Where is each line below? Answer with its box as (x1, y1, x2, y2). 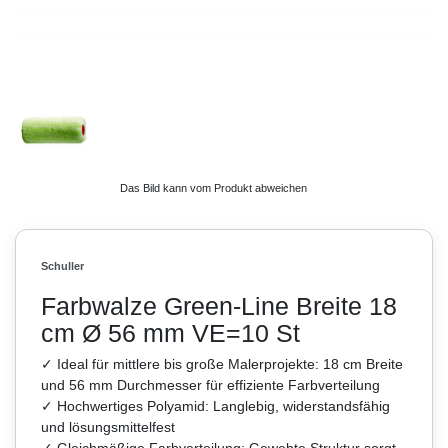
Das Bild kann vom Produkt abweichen (120, 181, 307, 194)
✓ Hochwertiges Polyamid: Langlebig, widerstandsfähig (41, 397, 390, 414)
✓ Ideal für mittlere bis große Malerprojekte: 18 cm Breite (41, 355, 403, 372)
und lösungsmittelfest (41, 418, 175, 435)
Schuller (41, 259, 84, 272)
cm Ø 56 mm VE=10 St (41, 318, 300, 347)
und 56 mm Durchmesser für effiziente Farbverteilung (41, 376, 380, 393)
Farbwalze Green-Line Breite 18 (41, 291, 397, 320)
